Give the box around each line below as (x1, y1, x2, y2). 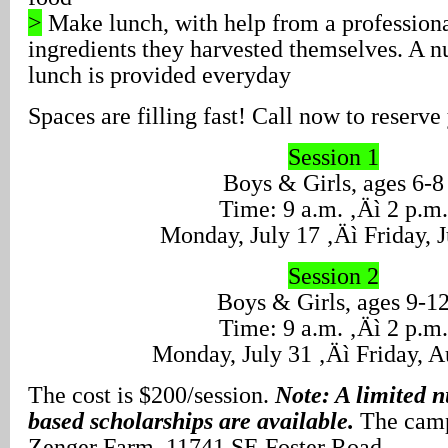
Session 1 (287, 143, 379, 170)
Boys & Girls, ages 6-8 (222, 169, 444, 196)
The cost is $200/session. (28, 381, 275, 408)
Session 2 (287, 262, 379, 289)
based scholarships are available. (28, 407, 354, 434)
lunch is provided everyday (28, 61, 291, 88)
